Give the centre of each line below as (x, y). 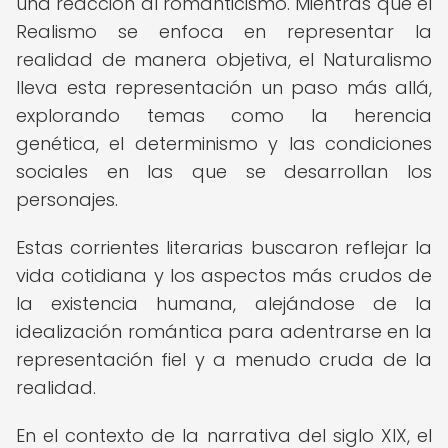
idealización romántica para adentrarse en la (224, 331)
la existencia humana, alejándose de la (224, 303)
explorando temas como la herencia (224, 115)
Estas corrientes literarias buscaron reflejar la (224, 247)
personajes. (67, 199)
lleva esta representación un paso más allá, (224, 87)
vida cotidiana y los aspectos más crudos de (224, 275)
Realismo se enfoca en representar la (224, 31)
